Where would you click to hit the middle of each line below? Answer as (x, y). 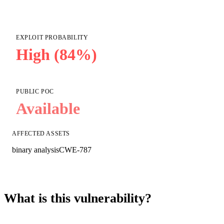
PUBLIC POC (35, 92)
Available (48, 109)
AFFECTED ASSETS (41, 134)
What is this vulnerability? (78, 198)
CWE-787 (75, 150)
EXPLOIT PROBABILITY (52, 38)
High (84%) (56, 55)
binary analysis (35, 150)
